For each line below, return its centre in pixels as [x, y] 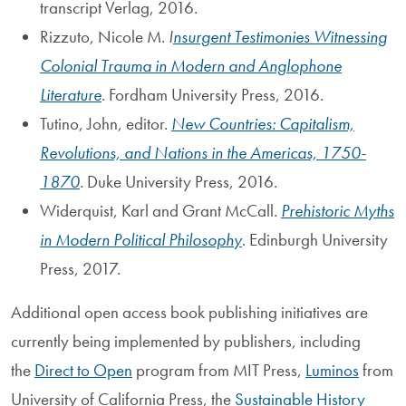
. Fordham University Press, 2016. [213, 94]
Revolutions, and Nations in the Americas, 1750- [203, 152]
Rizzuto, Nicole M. [104, 36]
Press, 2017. [80, 268]
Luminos [332, 370]
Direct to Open [83, 370]
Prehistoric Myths [338, 210]
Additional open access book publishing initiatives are [189, 312]
